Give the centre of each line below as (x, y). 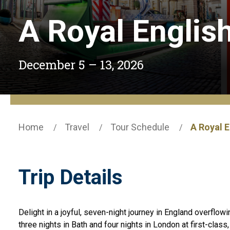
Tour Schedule (140, 127)
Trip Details (71, 177)
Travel (77, 127)
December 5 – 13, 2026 (81, 65)
